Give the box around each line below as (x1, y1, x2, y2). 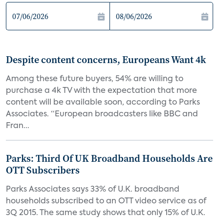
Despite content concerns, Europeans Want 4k (6, 53, 206, 66)
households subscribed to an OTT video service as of (6, 197, 206, 205)
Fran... (6, 122, 29, 130)
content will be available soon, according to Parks (6, 99, 200, 107)
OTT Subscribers (6, 163, 80, 177)
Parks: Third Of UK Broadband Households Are (6, 152, 213, 165)
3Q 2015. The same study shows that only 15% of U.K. (6, 209, 205, 217)
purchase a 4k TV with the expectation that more (6, 87, 197, 95)
